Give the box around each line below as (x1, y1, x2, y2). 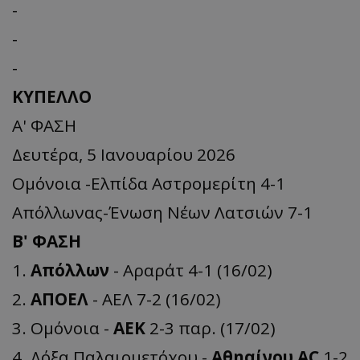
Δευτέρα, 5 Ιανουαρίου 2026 (12, 143, 235, 166)
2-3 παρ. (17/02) (145, 317, 276, 340)
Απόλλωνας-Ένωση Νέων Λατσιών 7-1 (12, 201, 313, 224)
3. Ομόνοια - (12, 317, 113, 340)
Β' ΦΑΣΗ (12, 230, 81, 253)
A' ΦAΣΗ (12, 114, 76, 137)
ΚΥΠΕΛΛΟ (12, 85, 92, 108)
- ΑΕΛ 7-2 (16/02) (88, 288, 221, 311)
